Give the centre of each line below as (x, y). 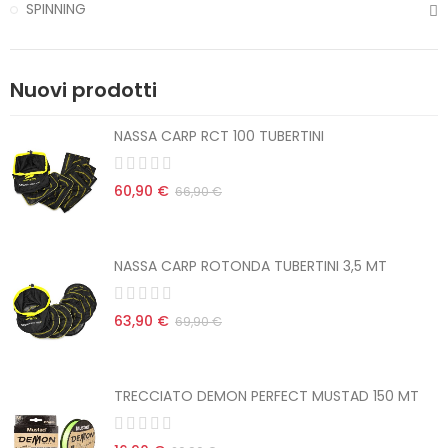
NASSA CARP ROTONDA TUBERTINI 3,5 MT (250, 266)
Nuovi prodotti (83, 90)
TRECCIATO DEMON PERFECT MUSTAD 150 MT (266, 396)
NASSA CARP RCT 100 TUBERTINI (219, 136)
